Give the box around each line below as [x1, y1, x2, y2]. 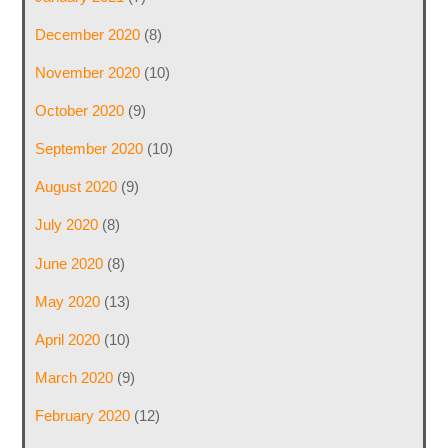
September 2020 [34, 140, 143, 158]
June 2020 [34, 254, 103, 272]
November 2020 [34, 63, 140, 81]
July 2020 [34, 216, 98, 234]
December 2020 [34, 25, 140, 43]
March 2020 [34, 369, 113, 387]
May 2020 [34, 292, 100, 310]
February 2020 [34, 407, 130, 425]
